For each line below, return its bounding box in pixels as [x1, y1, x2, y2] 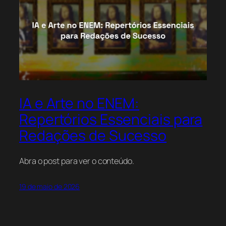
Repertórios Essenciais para [19, 109, 203, 129]
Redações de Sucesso [19, 125, 167, 145]
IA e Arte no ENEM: [19, 93, 140, 113]
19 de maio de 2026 [19, 182, 80, 192]
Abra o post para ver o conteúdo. [19, 155, 134, 167]
